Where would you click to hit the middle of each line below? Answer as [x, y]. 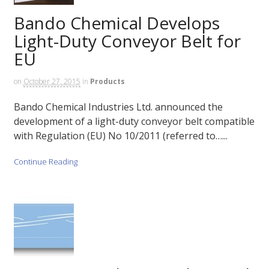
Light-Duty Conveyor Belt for [127, 41]
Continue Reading [45, 162]
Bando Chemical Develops [116, 23]
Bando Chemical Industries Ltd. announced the [118, 107]
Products [107, 81]
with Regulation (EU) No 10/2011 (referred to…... [120, 136]
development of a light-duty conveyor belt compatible [134, 122]
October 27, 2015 [52, 81]
